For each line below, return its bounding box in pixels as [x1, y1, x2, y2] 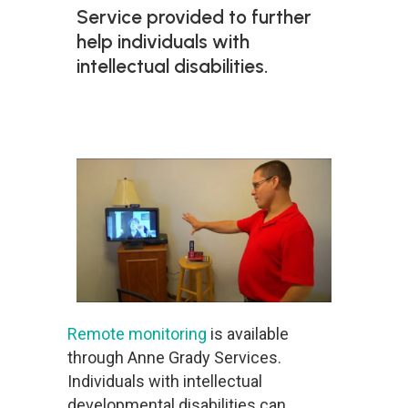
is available [206, 324, 289, 344]
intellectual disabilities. [76, 55, 268, 78]
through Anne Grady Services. [66, 348, 281, 368]
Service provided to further [76, 5, 311, 29]
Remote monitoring [66, 324, 207, 344]
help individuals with [76, 30, 250, 54]
